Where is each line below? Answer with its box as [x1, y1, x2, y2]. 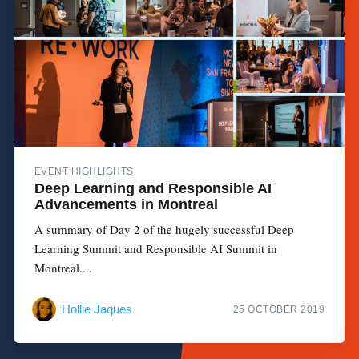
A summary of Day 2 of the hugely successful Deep [34, 221, 294, 238]
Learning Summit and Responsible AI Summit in [34, 240, 277, 257]
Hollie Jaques [61, 301, 132, 316]
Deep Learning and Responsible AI [34, 180, 272, 197]
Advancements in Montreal [34, 196, 218, 213]
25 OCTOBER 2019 [232, 303, 325, 315]
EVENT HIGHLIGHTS [34, 166, 134, 178]
